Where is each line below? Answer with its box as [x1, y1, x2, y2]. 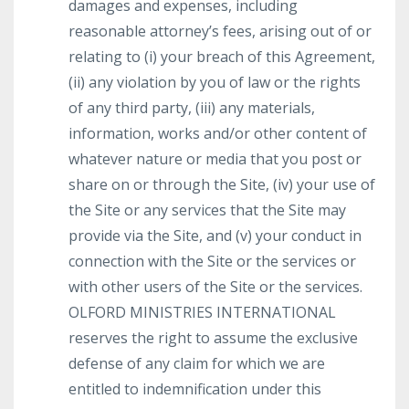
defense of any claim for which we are [68, 353, 325, 373]
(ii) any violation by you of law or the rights [68, 72, 361, 92]
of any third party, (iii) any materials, [68, 98, 315, 118]
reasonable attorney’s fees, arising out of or [68, 21, 372, 41]
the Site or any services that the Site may [68, 200, 346, 220]
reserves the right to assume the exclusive [68, 328, 358, 348]
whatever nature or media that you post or [68, 149, 362, 169]
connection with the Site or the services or [68, 251, 356, 271]
